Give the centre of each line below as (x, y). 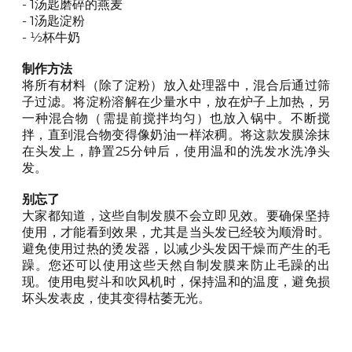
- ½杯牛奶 (51, 37)
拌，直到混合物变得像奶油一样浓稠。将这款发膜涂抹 (176, 134)
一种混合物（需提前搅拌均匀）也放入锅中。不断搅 (176, 118)
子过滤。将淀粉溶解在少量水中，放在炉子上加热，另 (176, 101)
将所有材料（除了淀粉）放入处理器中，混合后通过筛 (176, 85)
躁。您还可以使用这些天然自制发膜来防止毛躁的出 (176, 265)
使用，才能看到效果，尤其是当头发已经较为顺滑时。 (176, 232)
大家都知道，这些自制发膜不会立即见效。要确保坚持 (176, 215)
